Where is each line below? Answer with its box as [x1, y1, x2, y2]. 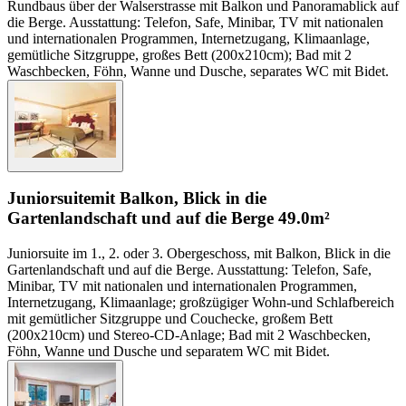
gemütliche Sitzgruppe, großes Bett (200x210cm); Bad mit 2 [7, 46, 352, 63]
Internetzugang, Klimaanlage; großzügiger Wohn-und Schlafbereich [7, 295, 394, 311]
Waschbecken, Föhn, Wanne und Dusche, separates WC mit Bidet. [7, 63, 389, 79]
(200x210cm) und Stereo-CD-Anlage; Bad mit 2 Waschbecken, [7, 327, 371, 343]
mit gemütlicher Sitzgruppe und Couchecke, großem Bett [7, 311, 333, 327]
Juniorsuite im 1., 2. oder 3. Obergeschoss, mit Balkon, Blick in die [7, 246, 391, 262]
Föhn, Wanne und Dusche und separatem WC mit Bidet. [7, 343, 330, 360]
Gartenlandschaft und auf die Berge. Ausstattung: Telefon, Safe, [7, 262, 372, 278]
